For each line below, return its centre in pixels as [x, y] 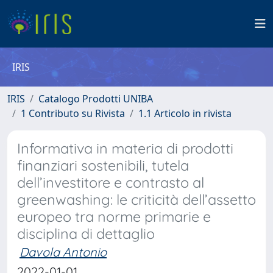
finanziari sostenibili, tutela [103, 165]
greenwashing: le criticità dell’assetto [136, 200]
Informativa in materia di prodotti [125, 148]
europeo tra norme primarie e [114, 217]
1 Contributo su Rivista [73, 113]
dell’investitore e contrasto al [111, 183]
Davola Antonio [63, 252]
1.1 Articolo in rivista [185, 113]
